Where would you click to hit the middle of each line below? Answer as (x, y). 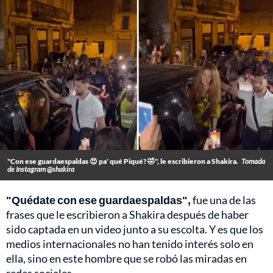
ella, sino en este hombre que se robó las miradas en (126, 259)
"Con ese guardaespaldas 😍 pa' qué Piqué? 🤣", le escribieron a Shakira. (123, 161)
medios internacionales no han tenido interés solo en (130, 244)
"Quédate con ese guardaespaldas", (98, 200)
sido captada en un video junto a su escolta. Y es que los (135, 229)
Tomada (253, 161)
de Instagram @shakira (41, 169)
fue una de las (223, 200)
